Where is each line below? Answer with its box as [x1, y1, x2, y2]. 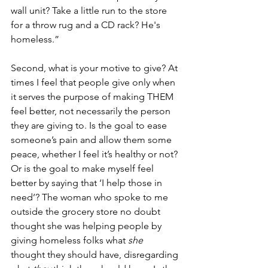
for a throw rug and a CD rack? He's [11, 19, 163, 31]
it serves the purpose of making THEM [11, 91, 176, 102]
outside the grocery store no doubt [11, 206, 163, 217]
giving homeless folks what [11, 234, 128, 246]
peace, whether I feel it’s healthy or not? [11, 148, 180, 160]
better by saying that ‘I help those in [11, 177, 165, 188]
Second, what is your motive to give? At [11, 62, 180, 74]
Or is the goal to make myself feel [11, 163, 156, 174]
